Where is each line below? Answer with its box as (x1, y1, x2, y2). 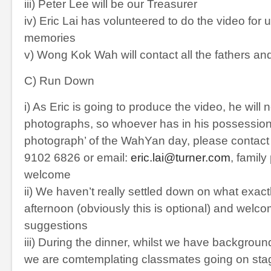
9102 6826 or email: (24, 151, 131, 164)
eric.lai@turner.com (131, 151, 230, 164)
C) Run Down (24, 74, 94, 87)
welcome (24, 168, 71, 181)
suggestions (24, 219, 88, 232)
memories (24, 31, 76, 44)
